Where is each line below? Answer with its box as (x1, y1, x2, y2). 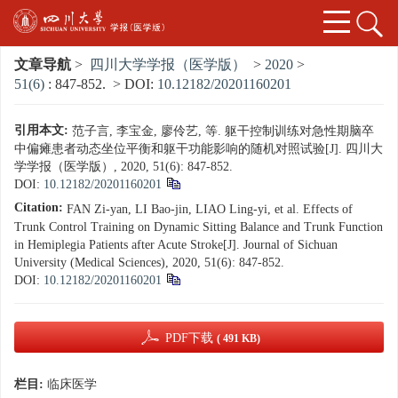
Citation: (14, 201, 63, 215)
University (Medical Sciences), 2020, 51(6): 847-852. (14, 256, 284, 270)
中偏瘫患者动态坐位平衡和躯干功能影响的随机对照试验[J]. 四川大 (14, 142, 383, 156)
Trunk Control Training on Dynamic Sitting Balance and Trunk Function (14, 220, 383, 235)
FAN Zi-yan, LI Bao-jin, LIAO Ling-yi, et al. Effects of (67, 203, 353, 217)
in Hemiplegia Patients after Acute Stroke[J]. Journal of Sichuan (14, 238, 338, 252)
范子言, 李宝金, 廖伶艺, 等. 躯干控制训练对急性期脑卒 (72, 124, 374, 139)
